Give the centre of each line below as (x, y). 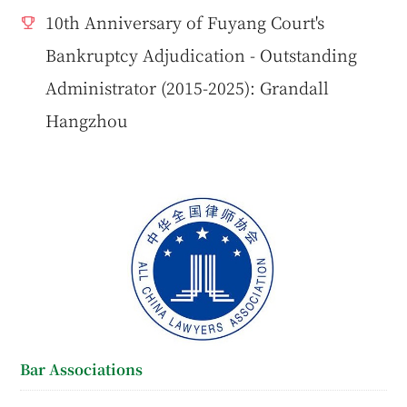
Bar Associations (82, 370)
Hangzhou (87, 120)
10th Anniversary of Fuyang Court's (185, 22)
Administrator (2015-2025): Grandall (188, 88)
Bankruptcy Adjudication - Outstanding (202, 55)
